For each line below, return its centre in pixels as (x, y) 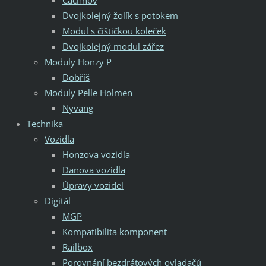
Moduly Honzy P (78, 61)
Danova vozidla (94, 170)
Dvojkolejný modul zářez (113, 46)
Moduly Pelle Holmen (88, 92)
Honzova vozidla (96, 154)
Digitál (57, 200)
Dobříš (76, 77)
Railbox (77, 247)
